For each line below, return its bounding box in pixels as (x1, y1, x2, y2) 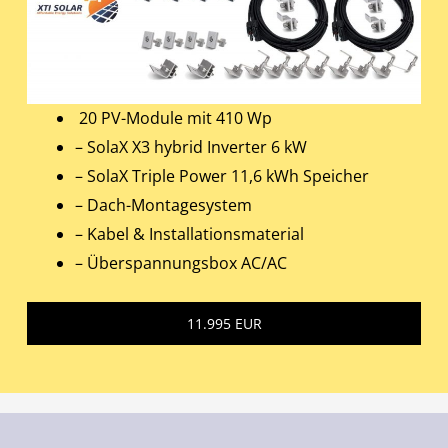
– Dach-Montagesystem (75, 194, 253, 217)
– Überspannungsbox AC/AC (75, 252, 288, 275)
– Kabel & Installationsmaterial (75, 223, 305, 246)
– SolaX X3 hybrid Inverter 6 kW (75, 136, 308, 159)
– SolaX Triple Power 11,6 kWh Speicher (75, 165, 370, 188)
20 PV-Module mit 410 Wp (75, 107, 273, 130)
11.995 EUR (186, 314, 262, 334)
